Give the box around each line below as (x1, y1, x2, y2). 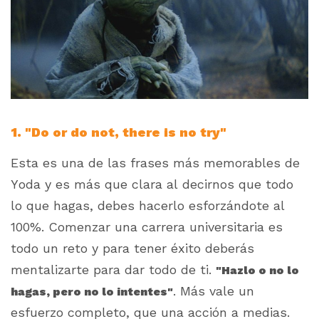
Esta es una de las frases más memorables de (11, 155, 300, 171)
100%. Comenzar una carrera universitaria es (11, 219, 283, 235)
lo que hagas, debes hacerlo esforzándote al (11, 198, 285, 214)
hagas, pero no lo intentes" (11, 285, 173, 299)
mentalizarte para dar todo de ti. (11, 262, 216, 278)
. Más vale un (173, 283, 254, 299)
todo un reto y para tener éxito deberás (11, 241, 254, 256)
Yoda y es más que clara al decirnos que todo (11, 177, 293, 192)
